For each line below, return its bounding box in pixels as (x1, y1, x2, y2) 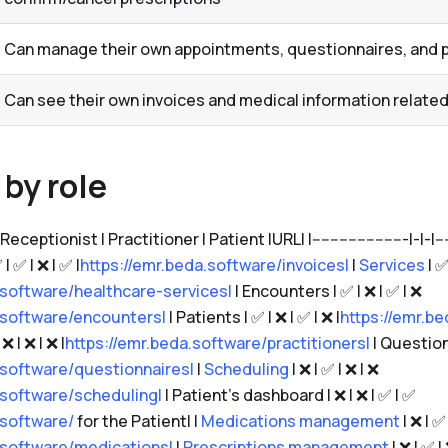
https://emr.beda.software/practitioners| (65, 332, 370, 355)
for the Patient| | (74, 410, 201, 433)
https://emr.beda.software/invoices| (80, 254, 349, 277)
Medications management (201, 410, 400, 433)
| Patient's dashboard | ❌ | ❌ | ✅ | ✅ (162, 384, 416, 407)
